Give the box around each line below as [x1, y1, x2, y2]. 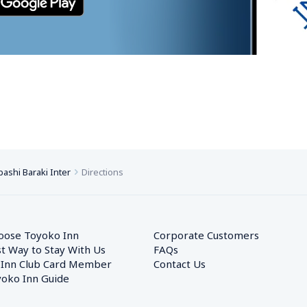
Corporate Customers [153, 228, 269, 242]
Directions [82, 166, 123, 178]
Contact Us [153, 257, 206, 271]
